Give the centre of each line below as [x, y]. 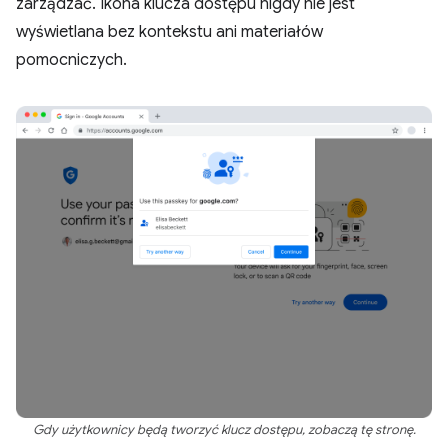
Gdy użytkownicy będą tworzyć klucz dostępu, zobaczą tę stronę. [224, 430]
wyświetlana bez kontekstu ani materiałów [169, 32]
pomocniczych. [71, 60]
